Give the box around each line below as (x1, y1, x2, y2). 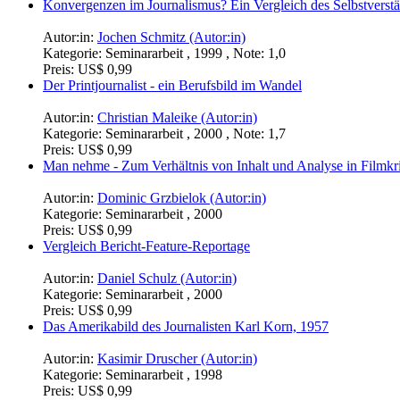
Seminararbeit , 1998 (105, 367, 222, 383)
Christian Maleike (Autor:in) (97, 110, 257, 126)
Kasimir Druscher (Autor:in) (97, 351, 257, 367)
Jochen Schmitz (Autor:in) (97, 29, 246, 46)
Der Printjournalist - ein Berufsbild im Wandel (43, 78, 302, 94)
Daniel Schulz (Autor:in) (97, 271, 237, 287)
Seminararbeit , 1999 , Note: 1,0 (105, 46, 286, 62)
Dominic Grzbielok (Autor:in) (97, 190, 266, 206)
